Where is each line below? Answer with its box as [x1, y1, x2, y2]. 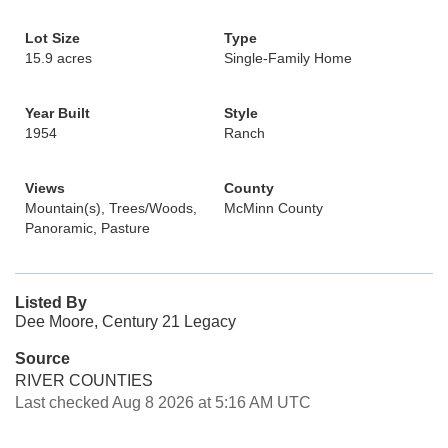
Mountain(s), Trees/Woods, [25, 200, 197, 216]
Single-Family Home [224, 50, 352, 66]
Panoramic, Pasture [25, 220, 150, 236]
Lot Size [25, 30, 80, 46]
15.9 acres [25, 50, 92, 66]
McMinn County [224, 200, 323, 216]
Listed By [15, 294, 87, 311]
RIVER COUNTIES [15, 372, 153, 389]
